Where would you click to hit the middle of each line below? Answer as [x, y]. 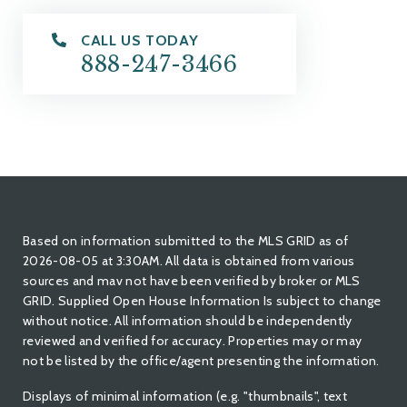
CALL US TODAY [140, 40]
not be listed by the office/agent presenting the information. [201, 361]
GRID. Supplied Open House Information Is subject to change [202, 301]
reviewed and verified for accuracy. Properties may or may [193, 341]
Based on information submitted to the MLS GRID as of [186, 241]
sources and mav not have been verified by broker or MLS [192, 281]
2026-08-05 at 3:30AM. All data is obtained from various [189, 261]
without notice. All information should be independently [188, 321]
